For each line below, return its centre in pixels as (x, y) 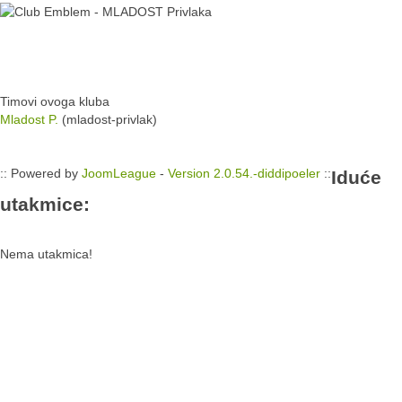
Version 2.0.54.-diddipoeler (244, 173)
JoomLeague (119, 173)
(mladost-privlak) (109, 119)
